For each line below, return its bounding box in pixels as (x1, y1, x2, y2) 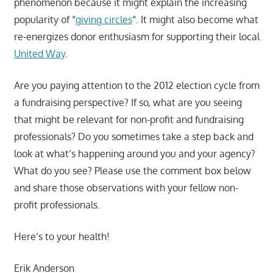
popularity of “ (13, 13, 76, 26)
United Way (13, 47, 65, 60)
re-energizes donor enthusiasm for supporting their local (13, 30, 260, 43)
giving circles (75, 13, 132, 26)
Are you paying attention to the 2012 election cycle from (13, 79, 260, 91)
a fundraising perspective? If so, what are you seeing (13, 96, 242, 108)
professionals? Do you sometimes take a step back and (13, 130, 253, 143)
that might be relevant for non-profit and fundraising (13, 113, 244, 126)
